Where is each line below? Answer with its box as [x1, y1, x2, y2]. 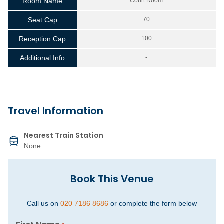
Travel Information [8, 104, 103, 118]
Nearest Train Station [24, 130, 103, 141]
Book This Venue [70, 172, 154, 186]
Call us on [27, 199, 60, 208]
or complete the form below [108, 199, 197, 208]
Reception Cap [19, 35, 66, 43]
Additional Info [20, 54, 65, 62]
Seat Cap [27, 16, 57, 24]
